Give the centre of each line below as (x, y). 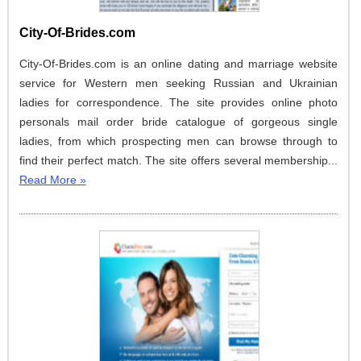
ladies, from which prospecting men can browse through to (178, 141)
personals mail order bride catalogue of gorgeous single (178, 122)
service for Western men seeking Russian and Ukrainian (178, 83)
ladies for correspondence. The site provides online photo (178, 103)
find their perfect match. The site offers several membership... (178, 161)
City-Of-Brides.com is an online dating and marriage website (178, 64)
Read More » (52, 180)
